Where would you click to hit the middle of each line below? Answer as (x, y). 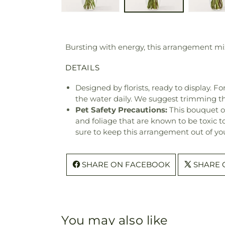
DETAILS (83, 68)
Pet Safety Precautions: (121, 110)
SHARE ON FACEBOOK (126, 165)
